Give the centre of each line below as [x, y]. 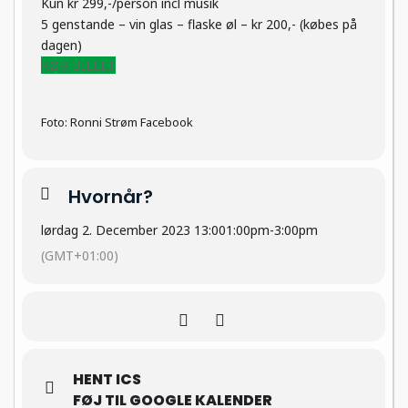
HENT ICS [107, 380]
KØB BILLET [78, 66]
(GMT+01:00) [80, 256]
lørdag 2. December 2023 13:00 [133, 230]
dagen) [61, 45]
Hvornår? [111, 197]
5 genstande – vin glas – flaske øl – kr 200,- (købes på [199, 24]
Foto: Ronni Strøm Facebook [117, 122]
